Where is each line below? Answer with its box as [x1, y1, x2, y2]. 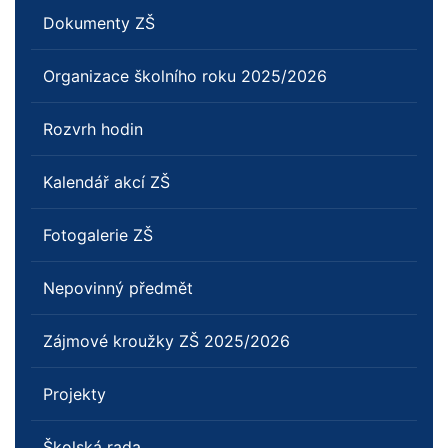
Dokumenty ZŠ [43, 13, 155, 33]
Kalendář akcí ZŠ [43, 172, 170, 192]
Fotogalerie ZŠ [43, 225, 153, 245]
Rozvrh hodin [43, 119, 143, 139]
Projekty [43, 384, 106, 404]
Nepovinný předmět [43, 278, 193, 298]
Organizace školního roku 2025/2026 [43, 66, 327, 86]
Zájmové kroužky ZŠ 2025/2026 [43, 331, 290, 351]
